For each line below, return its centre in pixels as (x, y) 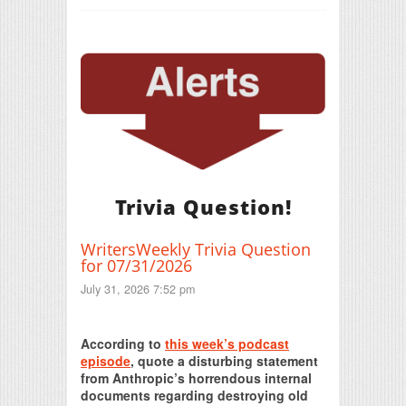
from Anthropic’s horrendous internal (196, 377)
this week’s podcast (227, 343)
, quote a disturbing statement (224, 360)
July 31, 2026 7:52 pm (138, 290)
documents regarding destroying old (194, 395)
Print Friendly (203, 326)
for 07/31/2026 (136, 266)
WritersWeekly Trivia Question (196, 250)
